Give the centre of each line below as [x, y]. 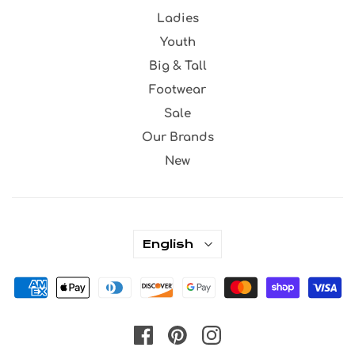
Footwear [177, 90]
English [168, 244]
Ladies [177, 18]
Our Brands [177, 137]
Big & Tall [177, 66]
